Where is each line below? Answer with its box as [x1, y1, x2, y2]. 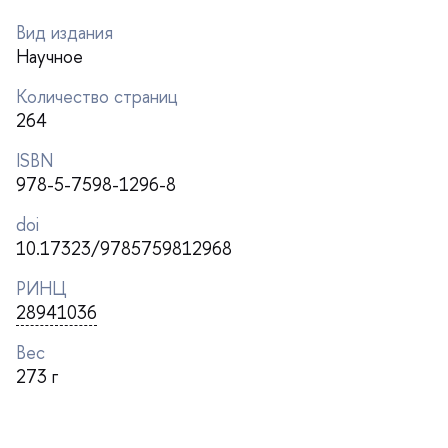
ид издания [16, 19, 113, 45]
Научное [16, 43, 83, 69]
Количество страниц [16, 83, 178, 109]
